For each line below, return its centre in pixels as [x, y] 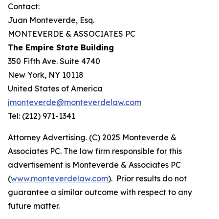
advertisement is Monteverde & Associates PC [94, 165]
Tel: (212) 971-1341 [42, 116]
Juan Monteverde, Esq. [51, 20]
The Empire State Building [61, 47]
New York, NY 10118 [46, 75]
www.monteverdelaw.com [59, 178]
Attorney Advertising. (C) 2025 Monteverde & [92, 137]
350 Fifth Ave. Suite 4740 [54, 61]
